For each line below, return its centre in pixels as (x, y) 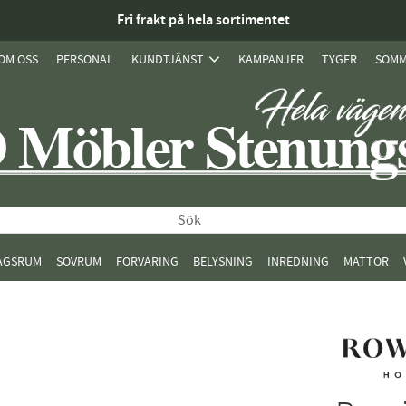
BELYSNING (223, 261)
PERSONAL (85, 59)
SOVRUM (79, 261)
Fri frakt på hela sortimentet (203, 20)
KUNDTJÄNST (168, 59)
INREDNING (298, 261)
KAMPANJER (271, 59)
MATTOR (366, 261)
